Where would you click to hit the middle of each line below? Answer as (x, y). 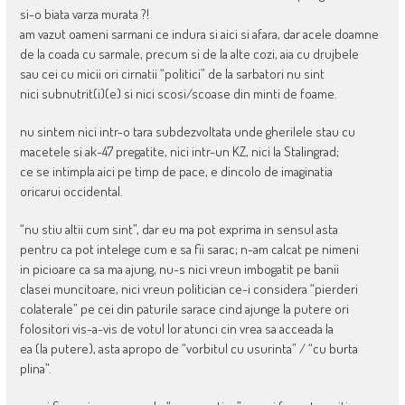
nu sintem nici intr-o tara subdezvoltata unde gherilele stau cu (187, 132)
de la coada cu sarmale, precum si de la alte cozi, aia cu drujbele (189, 54)
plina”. (35, 369)
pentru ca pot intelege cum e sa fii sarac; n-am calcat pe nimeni (189, 250)
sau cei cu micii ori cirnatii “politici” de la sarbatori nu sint (172, 74)
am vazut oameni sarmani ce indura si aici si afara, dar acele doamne (199, 34)
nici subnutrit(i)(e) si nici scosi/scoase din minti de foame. (178, 94)
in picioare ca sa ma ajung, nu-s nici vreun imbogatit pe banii (179, 269)
